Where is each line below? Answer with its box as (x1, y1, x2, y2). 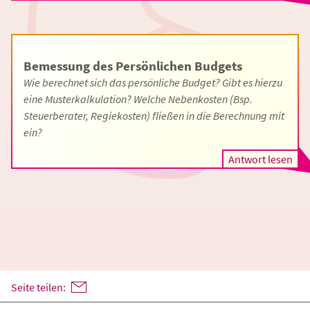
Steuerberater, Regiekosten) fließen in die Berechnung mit (24, 109, 284, 122)
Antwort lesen (228, 152, 293, 166)
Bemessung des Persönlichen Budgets (24, 57, 242, 74)
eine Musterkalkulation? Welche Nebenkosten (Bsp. (24, 92, 253, 106)
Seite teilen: (11, 280, 66, 294)
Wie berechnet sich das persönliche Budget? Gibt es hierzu (24, 75, 282, 89)
